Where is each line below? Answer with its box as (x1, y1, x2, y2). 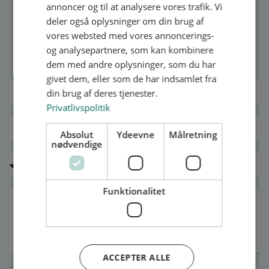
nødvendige (51, 138, 103, 150)
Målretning (169, 128, 217, 141)
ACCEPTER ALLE (102, 252, 171, 263)
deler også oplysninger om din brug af (46, 15, 204, 27)
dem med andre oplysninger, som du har (46, 58, 216, 70)
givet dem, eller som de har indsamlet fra (46, 73, 217, 85)
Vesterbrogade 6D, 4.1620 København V (44, 49, 225, 64)
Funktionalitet (103, 185, 166, 197)
